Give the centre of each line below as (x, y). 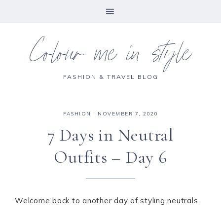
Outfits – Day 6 (110, 157)
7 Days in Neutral (110, 135)
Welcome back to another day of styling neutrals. (107, 201)
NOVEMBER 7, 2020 (128, 114)
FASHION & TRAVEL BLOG (110, 77)
